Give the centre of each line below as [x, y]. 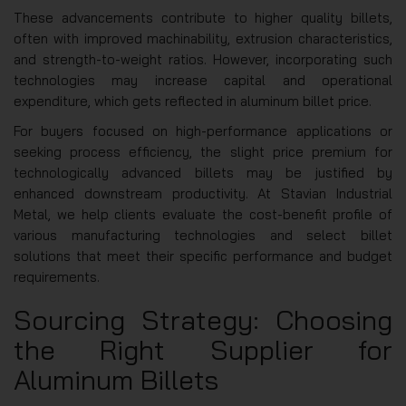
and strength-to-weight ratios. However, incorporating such [203, 59]
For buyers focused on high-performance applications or [203, 130]
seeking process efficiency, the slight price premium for [203, 151]
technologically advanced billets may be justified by [203, 172]
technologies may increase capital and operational [203, 80]
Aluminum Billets [116, 379]
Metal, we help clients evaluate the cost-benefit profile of [203, 214]
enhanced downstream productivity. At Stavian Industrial [203, 193]
